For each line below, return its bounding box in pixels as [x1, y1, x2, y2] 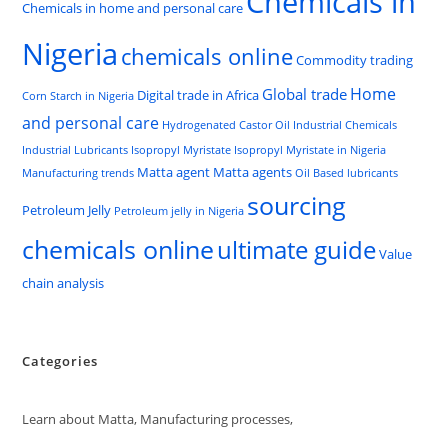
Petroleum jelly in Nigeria [114, 204, 245, 218]
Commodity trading [296, 51, 414, 69]
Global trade [262, 84, 348, 104]
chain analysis [22, 274, 105, 292]
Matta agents [213, 163, 293, 181]
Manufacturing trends [22, 166, 135, 180]
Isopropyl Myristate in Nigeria [234, 143, 387, 157]
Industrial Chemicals [293, 118, 398, 132]
